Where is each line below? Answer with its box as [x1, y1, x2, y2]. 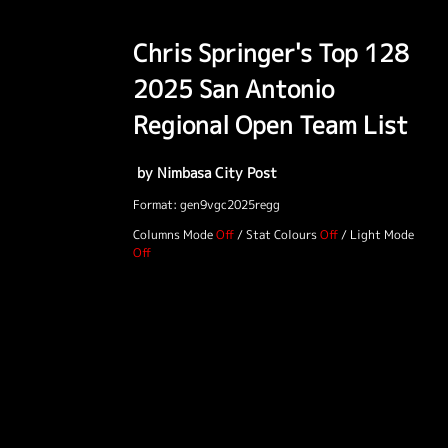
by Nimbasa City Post [133, 162, 277, 183]
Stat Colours [246, 225, 317, 243]
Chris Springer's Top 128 [133, 35, 409, 70]
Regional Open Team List [133, 107, 408, 142]
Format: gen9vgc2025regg [133, 195, 280, 213]
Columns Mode [133, 225, 213, 243]
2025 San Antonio [133, 71, 334, 106]
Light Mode [350, 225, 414, 243]
